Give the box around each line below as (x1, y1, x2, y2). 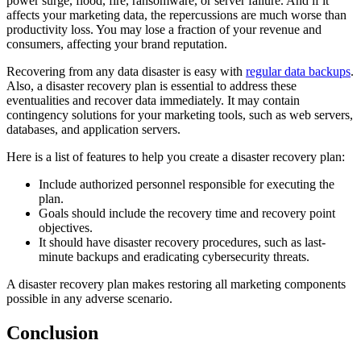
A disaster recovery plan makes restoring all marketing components (6, 277, 346, 292)
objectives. (39, 221, 96, 235)
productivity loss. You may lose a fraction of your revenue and (6, 23, 322, 37)
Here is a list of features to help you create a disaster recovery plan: (6, 150, 348, 164)
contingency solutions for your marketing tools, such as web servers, (6, 108, 353, 122)
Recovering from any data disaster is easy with (6, 64, 246, 79)
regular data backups (246, 64, 351, 79)
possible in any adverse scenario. (6, 292, 176, 306)
